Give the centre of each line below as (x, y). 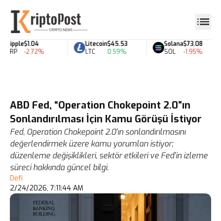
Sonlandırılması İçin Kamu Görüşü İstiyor (106, 119)
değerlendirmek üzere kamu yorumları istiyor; (92, 144)
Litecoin (92, 44)
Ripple (11, 44)
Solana (169, 44)
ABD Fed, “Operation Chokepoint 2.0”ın (100, 105)
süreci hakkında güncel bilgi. (59, 167)
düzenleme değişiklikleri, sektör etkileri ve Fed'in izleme (109, 156)
